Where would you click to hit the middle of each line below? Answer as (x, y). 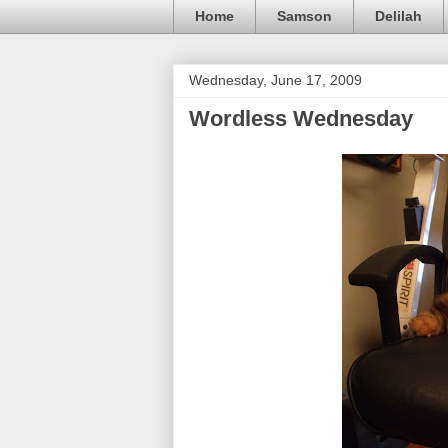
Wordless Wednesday (301, 118)
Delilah (398, 16)
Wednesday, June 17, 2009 (275, 79)
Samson (304, 16)
